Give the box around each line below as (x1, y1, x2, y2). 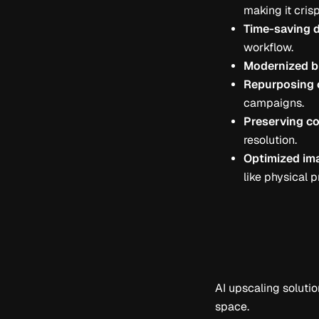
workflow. (244, 41, 293, 55)
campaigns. (244, 96, 304, 110)
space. (215, 300, 252, 314)
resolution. (244, 133, 297, 147)
